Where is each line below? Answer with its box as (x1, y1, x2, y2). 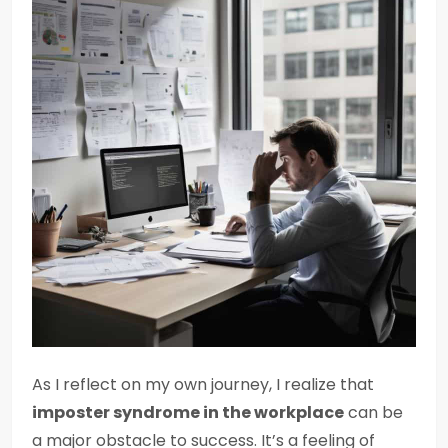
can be (344, 401, 403, 424)
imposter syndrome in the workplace (32, 401, 344, 424)
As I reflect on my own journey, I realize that (32, 373, 374, 396)
